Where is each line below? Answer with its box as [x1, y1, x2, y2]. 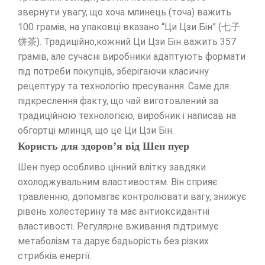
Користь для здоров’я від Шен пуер [18, 140, 189, 153]
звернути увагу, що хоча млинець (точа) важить [18, 7, 231, 18]
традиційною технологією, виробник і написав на [18, 110, 236, 122]
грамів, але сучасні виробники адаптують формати [18, 51, 245, 63]
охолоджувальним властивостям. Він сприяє [18, 176, 217, 188]
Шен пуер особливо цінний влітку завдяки [18, 161, 206, 173]
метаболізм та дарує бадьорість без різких [18, 235, 209, 247]
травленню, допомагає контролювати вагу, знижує [18, 191, 246, 203]
